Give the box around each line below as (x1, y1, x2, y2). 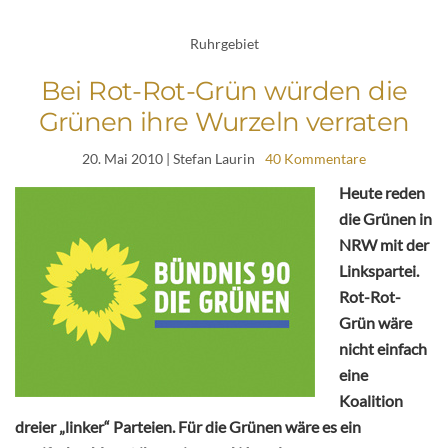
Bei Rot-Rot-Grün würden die (40, 74, 408, 107)
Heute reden (339, 182, 425, 202)
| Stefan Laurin (163, 149, 255, 167)
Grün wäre (339, 312, 412, 332)
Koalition (339, 390, 403, 410)
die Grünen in (339, 208, 432, 228)
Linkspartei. (339, 260, 419, 280)
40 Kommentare (265, 149, 366, 167)
